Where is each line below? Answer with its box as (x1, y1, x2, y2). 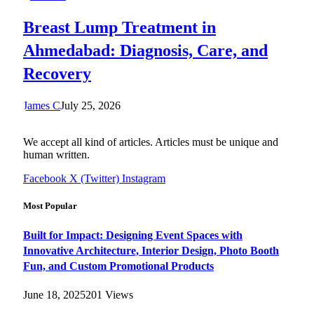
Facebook (23, 172, 67, 185)
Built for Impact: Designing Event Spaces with (23, 228, 243, 241)
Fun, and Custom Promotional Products (23, 259, 214, 272)
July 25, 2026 (60, 100, 121, 112)
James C (23, 100, 60, 112)
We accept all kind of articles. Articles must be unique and (23, 136, 278, 149)
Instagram (122, 172, 165, 185)
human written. (23, 149, 90, 161)
